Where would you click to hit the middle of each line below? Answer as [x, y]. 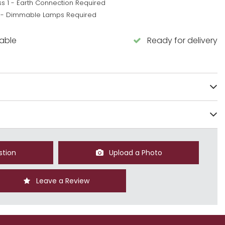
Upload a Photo [136, 153]
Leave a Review [62, 181]
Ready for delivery [182, 41]
